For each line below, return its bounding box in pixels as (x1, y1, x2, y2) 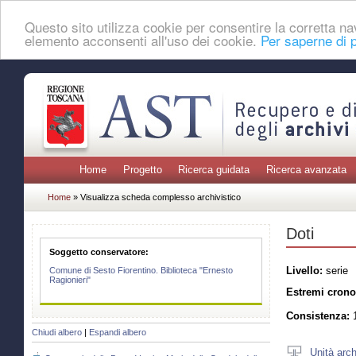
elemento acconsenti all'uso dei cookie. (25, 29, 261, 50)
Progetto (122, 164, 162, 176)
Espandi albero (89, 327, 146, 338)
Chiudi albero (32, 327, 82, 338)
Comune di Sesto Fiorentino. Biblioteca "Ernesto (49, 265, 234, 276)
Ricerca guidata (178, 164, 250, 176)
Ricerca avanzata (265, 164, 346, 176)
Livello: (286, 264, 323, 277)
